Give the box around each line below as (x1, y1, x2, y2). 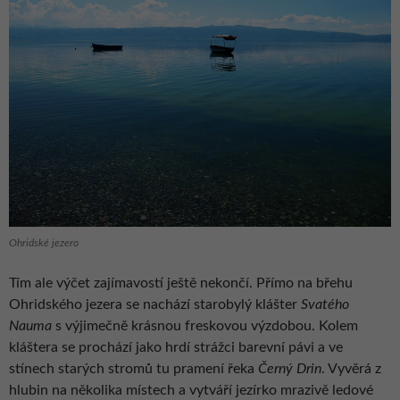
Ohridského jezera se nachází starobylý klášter (9, 296, 301, 312)
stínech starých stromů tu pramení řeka (9, 361, 258, 376)
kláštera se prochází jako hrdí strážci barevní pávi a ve (9, 339, 343, 354)
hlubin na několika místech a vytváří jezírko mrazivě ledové (9, 382, 373, 397)
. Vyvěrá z (321, 361, 381, 376)
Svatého (301, 296, 349, 312)
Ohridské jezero (9, 237, 79, 248)
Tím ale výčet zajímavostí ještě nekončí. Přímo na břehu (9, 275, 353, 290)
